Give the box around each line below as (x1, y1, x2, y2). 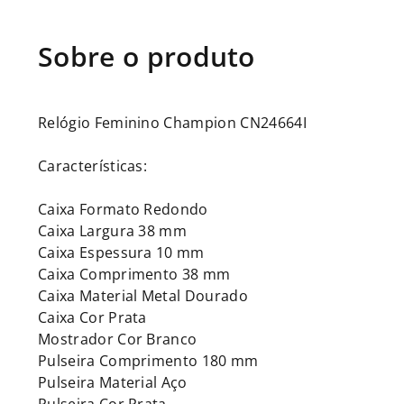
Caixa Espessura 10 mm (38, 243, 205, 262)
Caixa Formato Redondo (38, 199, 208, 219)
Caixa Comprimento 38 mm (38, 264, 231, 284)
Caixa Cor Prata (38, 308, 147, 327)
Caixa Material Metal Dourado (38, 286, 248, 306)
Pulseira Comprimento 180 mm (38, 351, 259, 371)
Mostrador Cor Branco (38, 329, 197, 349)
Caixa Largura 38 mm (38, 221, 188, 241)
